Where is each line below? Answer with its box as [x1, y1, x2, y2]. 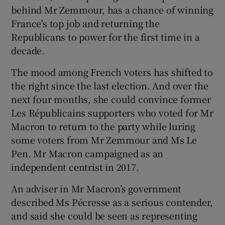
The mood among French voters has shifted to [11, 65, 213, 78]
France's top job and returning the [11, 16, 160, 30]
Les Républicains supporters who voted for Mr [11, 105, 213, 119]
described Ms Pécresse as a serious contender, [11, 195, 213, 208]
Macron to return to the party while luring [11, 119, 196, 133]
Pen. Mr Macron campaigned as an [11, 146, 164, 160]
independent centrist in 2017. [11, 160, 139, 173]
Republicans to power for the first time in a [11, 30, 200, 43]
